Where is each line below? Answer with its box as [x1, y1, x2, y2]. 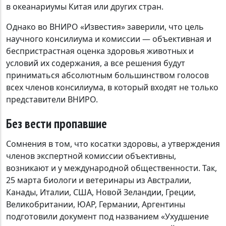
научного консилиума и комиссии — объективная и [6, 33, 211, 45]
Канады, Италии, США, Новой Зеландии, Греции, [6, 187, 196, 198]
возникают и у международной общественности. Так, [6, 162, 217, 174]
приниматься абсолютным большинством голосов [6, 70, 209, 81]
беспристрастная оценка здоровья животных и [6, 45, 194, 57]
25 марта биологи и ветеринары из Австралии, [6, 175, 191, 186]
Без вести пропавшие [6, 115, 107, 132]
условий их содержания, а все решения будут [6, 58, 185, 69]
